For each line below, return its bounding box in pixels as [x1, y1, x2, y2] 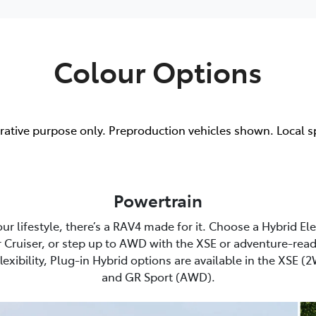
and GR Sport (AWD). [101, 269, 215, 285]
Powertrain [114, 188, 202, 212]
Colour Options [54, 51, 262, 91]
